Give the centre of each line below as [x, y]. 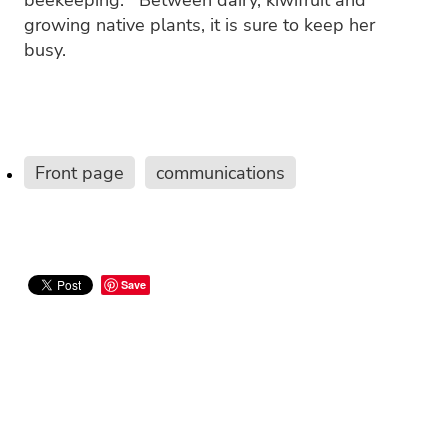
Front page [79, 172]
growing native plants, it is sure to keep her [199, 24]
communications [220, 172]
